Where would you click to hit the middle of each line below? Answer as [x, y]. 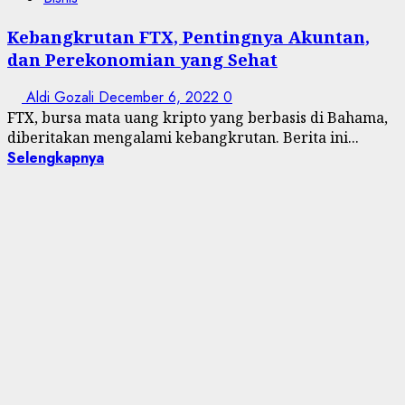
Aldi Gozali [60, 98]
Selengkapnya [56, 158]
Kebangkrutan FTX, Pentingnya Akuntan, [188, 36]
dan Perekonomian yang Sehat [142, 59]
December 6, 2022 [161, 98]
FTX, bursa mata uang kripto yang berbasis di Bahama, [198, 118]
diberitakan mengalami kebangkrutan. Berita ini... [183, 138]
